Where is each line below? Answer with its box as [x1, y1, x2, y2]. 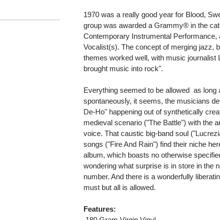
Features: [83, 204, 116, 213]
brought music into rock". [83, 64, 164, 73]
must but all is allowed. [83, 183, 156, 192]
